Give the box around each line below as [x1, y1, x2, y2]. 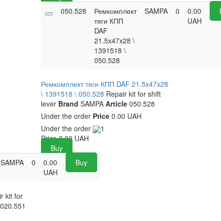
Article [106, 98, 128, 109]
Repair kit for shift [106, 88, 161, 99]
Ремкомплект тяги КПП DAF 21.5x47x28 [41, 78, 169, 89]
